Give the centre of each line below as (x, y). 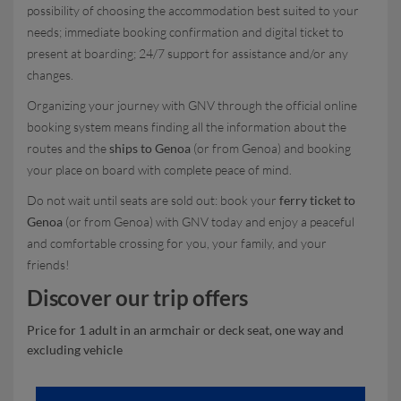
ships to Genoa (150, 148)
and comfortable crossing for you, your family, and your (177, 243)
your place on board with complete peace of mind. (159, 170)
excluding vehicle (75, 350)
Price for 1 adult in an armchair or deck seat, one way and (185, 330)
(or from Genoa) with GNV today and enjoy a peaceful (209, 222)
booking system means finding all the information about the (187, 127)
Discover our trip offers (138, 298)
